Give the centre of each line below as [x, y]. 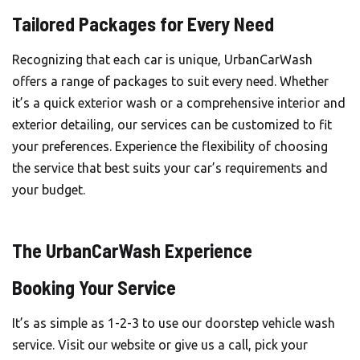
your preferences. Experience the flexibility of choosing [170, 146]
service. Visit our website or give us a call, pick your [160, 345]
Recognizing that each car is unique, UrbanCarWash [162, 59]
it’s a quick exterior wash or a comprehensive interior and [179, 103]
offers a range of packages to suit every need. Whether [170, 81]
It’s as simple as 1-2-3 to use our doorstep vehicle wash [174, 323]
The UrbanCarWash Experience [132, 250]
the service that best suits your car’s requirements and [170, 168]
